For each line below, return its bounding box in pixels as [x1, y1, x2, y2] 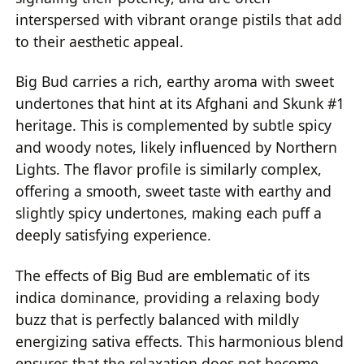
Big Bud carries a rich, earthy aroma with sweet [15, 71, 335, 92]
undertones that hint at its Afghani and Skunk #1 [15, 93, 345, 114]
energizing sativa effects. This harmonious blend [15, 331, 344, 351]
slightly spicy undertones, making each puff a [15, 203, 323, 223]
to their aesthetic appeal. [15, 31, 184, 51]
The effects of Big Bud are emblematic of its [15, 265, 310, 285]
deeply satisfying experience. [15, 225, 212, 245]
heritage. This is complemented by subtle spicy [15, 115, 332, 136]
